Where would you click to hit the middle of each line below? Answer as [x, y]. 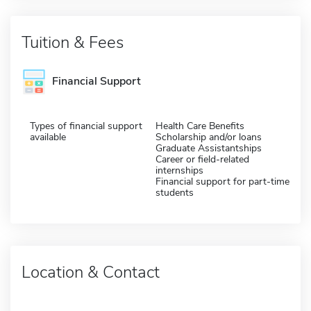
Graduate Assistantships [209, 148]
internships [179, 170]
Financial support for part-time [222, 181]
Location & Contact [91, 272]
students [175, 192]
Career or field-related [202, 159]
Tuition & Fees [73, 42]
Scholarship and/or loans [209, 137]
